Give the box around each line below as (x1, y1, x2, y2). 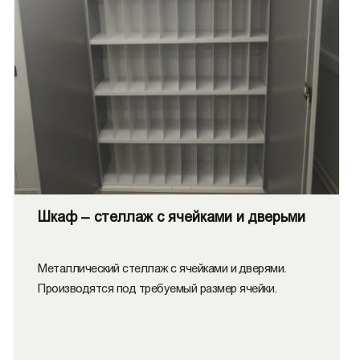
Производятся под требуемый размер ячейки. (38, 281, 277, 295)
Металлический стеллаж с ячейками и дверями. (38, 261, 287, 275)
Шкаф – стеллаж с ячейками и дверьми (38, 209, 305, 225)
